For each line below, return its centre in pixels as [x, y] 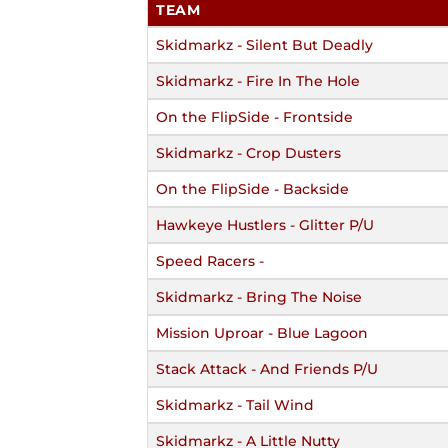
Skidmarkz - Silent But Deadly [264, 44]
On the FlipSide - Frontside [254, 116]
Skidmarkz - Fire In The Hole [258, 80]
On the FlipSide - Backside [252, 188]
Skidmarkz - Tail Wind [235, 404]
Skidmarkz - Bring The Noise [259, 296]
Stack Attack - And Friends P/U [267, 368]
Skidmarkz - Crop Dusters [248, 152]
